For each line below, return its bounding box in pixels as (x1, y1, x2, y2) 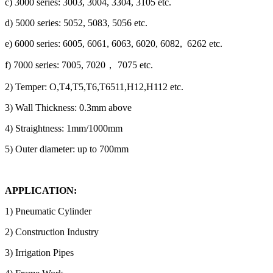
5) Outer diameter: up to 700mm (5, 143, 129, 154)
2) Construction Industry (5, 226, 99, 237)
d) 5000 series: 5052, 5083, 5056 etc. (5, 17, 147, 28)
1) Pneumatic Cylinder (5, 205, 91, 216)
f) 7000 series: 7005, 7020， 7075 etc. (5, 59, 153, 70)
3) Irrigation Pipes (5, 247, 74, 258)
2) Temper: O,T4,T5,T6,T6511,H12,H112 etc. (5, 81, 183, 92)
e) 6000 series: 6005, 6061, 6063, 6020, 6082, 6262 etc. (5, 38, 222, 49)
